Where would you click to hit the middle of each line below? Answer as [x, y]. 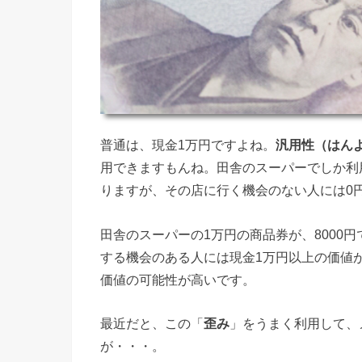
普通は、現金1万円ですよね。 [188, 145]
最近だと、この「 [152, 324]
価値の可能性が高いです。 [178, 279]
